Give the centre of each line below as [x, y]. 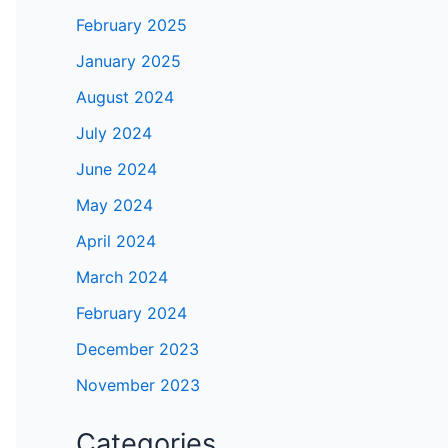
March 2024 [122, 277]
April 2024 [116, 241]
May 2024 [114, 205]
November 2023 [138, 385]
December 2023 [137, 349]
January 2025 [128, 61]
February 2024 [131, 313]
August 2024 [125, 97]
